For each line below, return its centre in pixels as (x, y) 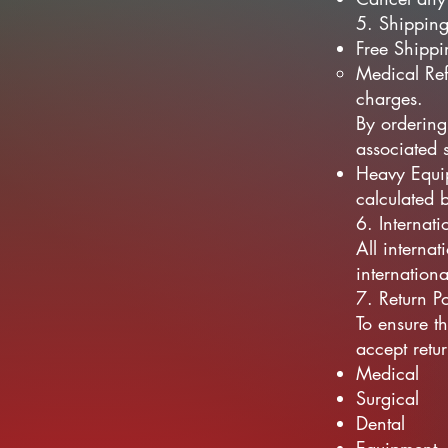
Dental (380, 423)
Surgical (387, 398)
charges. (389, 98)
